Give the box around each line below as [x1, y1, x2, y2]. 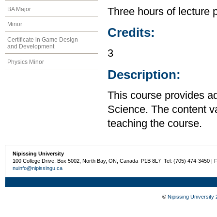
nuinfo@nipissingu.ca [13, 165, 63, 171]
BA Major [7, 5, 31, 13]
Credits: [108, 26, 155, 40]
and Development [7, 43, 54, 50]
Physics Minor [7, 58, 44, 65]
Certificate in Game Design [7, 36, 78, 44]
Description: [108, 67, 181, 81]
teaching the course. [108, 118, 202, 130]
